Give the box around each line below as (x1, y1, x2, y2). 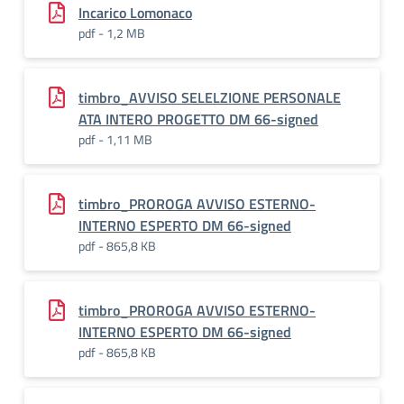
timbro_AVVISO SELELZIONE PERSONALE (78, 87, 341, 108)
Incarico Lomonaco (78, 2, 192, 23)
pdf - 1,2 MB (78, 23, 145, 42)
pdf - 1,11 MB (78, 130, 152, 149)
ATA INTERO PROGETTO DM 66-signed (78, 108, 318, 130)
